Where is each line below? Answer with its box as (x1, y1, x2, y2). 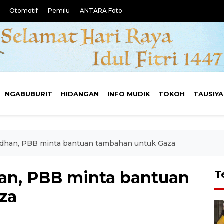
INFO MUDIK (107, 90, 150, 98)
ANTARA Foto (80, 7, 122, 14)
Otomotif (9, 7, 38, 14)
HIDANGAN (60, 90, 99, 98)
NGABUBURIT (5, 90, 53, 98)
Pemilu (48, 7, 70, 14)
